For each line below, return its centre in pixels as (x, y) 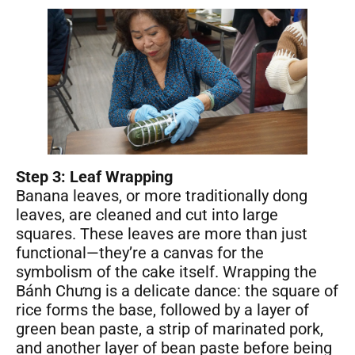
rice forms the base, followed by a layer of (162, 310)
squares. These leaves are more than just (162, 234)
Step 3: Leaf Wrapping (94, 177)
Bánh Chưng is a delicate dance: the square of (177, 291)
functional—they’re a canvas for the (140, 253)
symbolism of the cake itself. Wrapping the (166, 272)
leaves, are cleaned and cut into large (147, 215)
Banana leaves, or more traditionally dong (162, 196)
